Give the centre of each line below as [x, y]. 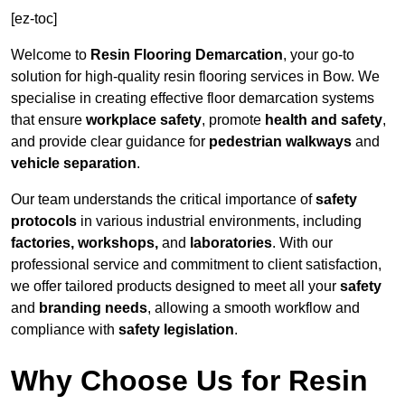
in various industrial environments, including [219, 221]
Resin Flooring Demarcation [187, 55]
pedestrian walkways [280, 142]
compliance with [65, 330]
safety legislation [176, 330]
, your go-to [319, 55]
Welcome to [51, 55]
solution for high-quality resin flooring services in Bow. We [195, 77]
